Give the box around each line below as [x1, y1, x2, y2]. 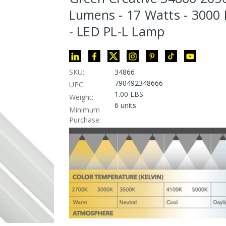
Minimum [69, 104, 100, 115]
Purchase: [69, 115, 101, 125]
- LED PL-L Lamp [69, 22, 165, 40]
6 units [114, 100, 136, 110]
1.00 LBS [114, 89, 143, 99]
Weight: [69, 92, 93, 102]
